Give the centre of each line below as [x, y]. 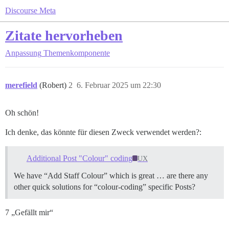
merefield [21, 85]
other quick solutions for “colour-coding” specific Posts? [105, 187]
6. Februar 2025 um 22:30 [119, 85]
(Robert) [54, 85]
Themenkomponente [77, 53]
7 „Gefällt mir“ [29, 212]
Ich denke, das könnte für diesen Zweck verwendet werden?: [103, 132]
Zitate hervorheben [64, 36]
